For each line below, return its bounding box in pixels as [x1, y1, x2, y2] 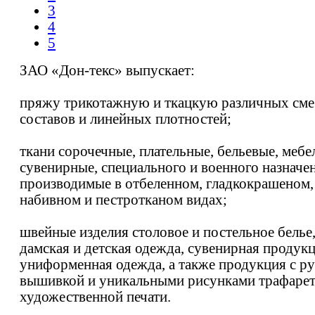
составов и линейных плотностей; [20, 110, 231, 127]
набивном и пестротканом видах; [20, 191, 227, 207]
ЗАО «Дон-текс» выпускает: [20, 62, 195, 78]
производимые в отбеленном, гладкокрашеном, [20, 175, 314, 191]
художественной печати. [20, 288, 171, 304]
